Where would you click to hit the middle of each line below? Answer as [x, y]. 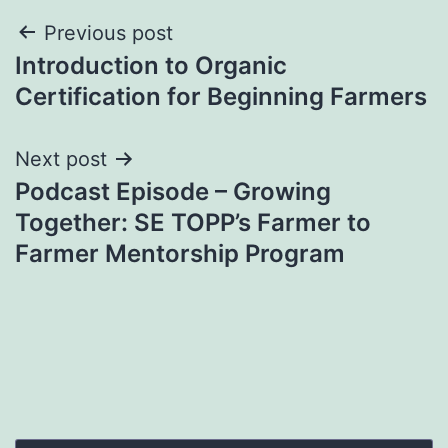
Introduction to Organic [151, 65]
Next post [61, 158]
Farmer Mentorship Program [180, 253]
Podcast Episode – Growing [173, 191]
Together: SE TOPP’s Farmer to [193, 222]
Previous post [108, 32]
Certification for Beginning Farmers [221, 96]
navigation [101, 83]
